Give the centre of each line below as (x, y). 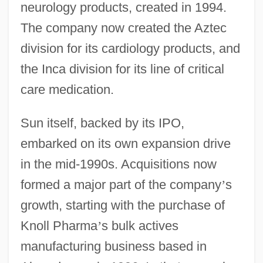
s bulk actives (140, 225)
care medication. (67, 89)
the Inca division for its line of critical (122, 69)
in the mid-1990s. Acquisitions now (118, 164)
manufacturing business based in (113, 246)
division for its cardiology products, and (130, 48)
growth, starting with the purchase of (122, 205)
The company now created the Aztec (123, 28)
